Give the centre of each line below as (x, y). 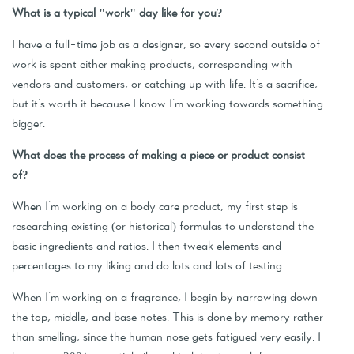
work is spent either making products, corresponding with (152, 64)
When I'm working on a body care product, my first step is (155, 206)
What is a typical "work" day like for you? (117, 13)
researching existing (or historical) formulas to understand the (163, 226)
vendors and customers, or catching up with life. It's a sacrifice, (165, 84)
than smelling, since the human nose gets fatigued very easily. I (166, 337)
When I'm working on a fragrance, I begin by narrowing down (165, 297)
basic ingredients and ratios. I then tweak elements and (147, 246)
